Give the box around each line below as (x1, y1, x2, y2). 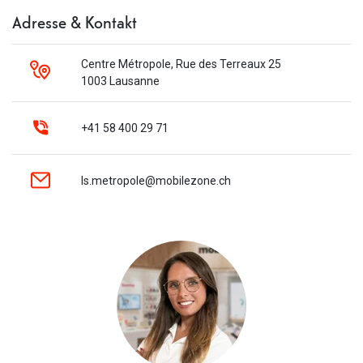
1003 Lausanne (80, 75, 160, 88)
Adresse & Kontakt (12, 11, 138, 33)
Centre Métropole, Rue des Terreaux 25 (80, 58, 281, 70)
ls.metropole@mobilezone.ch (80, 173, 231, 187)
